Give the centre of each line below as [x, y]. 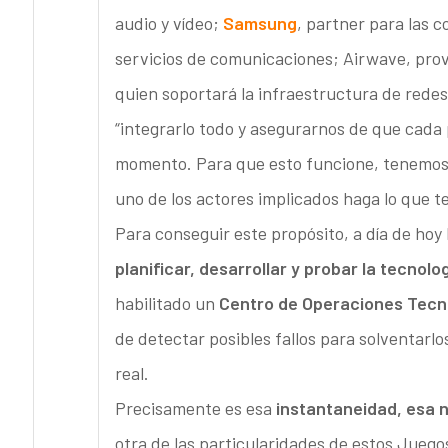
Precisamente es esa [195, 408]
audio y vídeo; [168, 23]
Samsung [259, 23]
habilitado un [166, 303]
